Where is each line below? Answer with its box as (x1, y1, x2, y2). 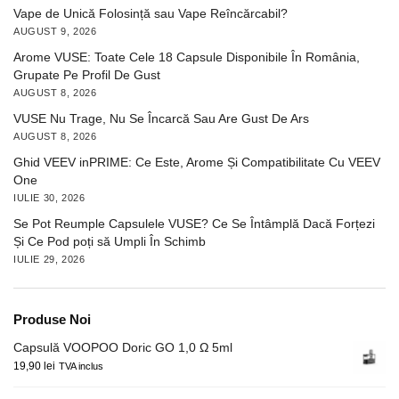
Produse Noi (13, 312, 91, 328)
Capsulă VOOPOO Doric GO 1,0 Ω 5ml (13, 340, 232, 355)
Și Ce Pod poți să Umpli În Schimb (13, 234, 206, 249)
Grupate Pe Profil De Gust (13, 67, 160, 82)
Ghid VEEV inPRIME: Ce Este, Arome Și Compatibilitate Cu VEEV (13, 155, 380, 170)
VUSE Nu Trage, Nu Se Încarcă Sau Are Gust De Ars (13, 111, 309, 126)
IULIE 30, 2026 (13, 192, 85, 204)
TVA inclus (59, 361, 103, 372)
